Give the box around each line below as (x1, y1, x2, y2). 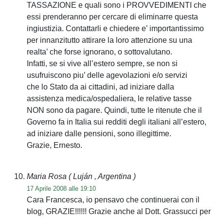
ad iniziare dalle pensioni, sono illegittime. (27, 129, 171, 138)
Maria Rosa (27, 172, 69, 181)
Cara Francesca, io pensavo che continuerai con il (27, 195, 200, 204)
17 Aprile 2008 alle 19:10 (27, 184, 96, 192)
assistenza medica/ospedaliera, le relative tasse (27, 94, 192, 103)
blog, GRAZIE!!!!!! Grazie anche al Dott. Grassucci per (27, 207, 211, 216)
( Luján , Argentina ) (69, 172, 136, 181)
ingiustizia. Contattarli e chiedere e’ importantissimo (27, 24, 204, 33)
